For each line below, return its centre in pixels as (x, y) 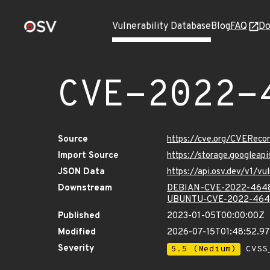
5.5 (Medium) (204, 249)
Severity (76, 249)
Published (79, 216)
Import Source (88, 156)
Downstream (85, 188)
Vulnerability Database (162, 27)
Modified (77, 232)
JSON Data (81, 172)
